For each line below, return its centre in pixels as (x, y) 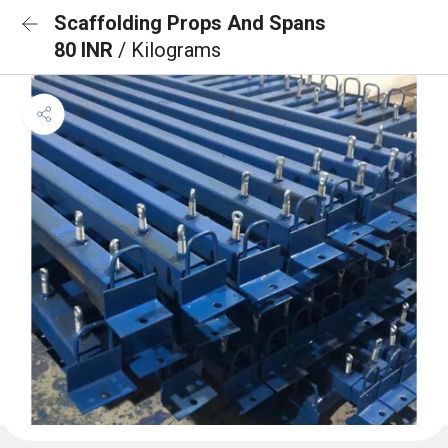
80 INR (86, 50)
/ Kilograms (169, 50)
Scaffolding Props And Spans (190, 23)
